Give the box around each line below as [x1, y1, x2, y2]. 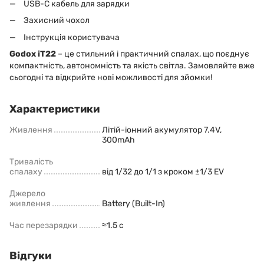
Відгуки [9, 249, 51, 262]
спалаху [9, 166, 42, 177]
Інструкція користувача [24, 32, 120, 42]
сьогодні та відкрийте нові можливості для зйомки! [9, 72, 212, 82]
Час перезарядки [9, 220, 78, 230]
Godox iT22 [9, 48, 56, 59]
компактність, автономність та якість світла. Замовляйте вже [9, 60, 255, 71]
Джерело [9, 188, 45, 199]
